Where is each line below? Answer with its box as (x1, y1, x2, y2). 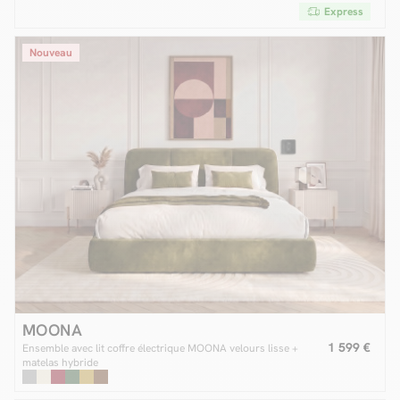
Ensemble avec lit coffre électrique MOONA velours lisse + (22, 340, 298, 355)
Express (324, 4, 363, 19)
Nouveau (29, 46, 72, 60)
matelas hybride (22, 354, 98, 370)
